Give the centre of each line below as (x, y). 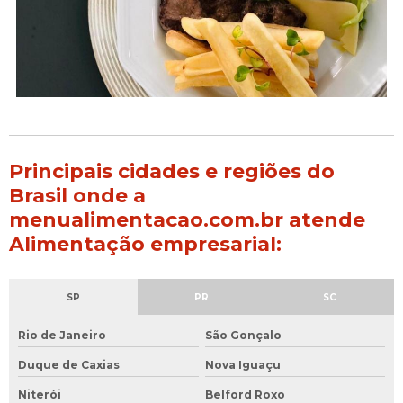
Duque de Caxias (69, 365)
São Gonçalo (243, 335)
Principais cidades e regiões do (172, 171)
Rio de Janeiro (62, 335)
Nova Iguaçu (242, 365)
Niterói (40, 394)
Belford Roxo (245, 394)
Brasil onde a (77, 196)
